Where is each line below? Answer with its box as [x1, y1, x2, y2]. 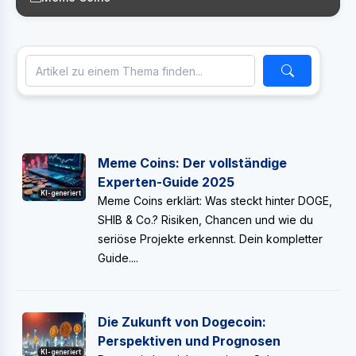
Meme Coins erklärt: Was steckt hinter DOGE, [98, 194, 332, 207]
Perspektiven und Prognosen [98, 333, 281, 349]
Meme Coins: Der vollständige [98, 155, 287, 171]
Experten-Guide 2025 [98, 174, 234, 190]
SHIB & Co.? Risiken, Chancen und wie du [98, 213, 313, 226]
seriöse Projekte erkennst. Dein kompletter [98, 232, 323, 246]
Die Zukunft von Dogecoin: [98, 314, 266, 330]
